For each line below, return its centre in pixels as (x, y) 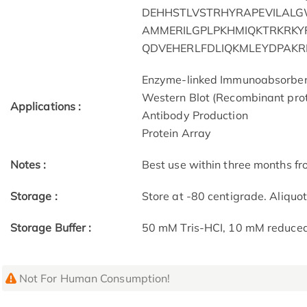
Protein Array (176, 133)
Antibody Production (195, 115)
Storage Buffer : (51, 228)
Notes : (28, 165)
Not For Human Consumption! (95, 279)
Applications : (46, 107)
